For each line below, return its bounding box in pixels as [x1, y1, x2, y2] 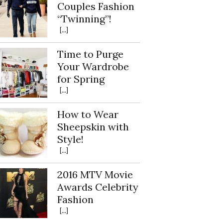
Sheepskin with [57, 120, 129, 133]
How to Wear [57, 108, 119, 120]
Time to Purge [57, 48, 124, 60]
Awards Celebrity [57, 181, 139, 193]
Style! [57, 133, 84, 145]
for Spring [57, 73, 105, 85]
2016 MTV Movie [57, 168, 133, 181]
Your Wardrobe [57, 60, 129, 73]
